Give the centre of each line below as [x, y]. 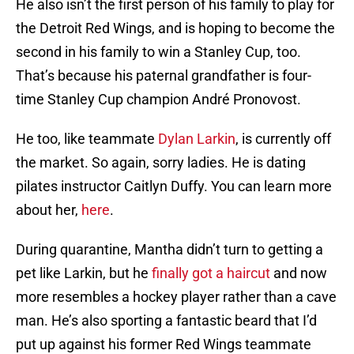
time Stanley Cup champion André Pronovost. [158, 100]
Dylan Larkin [197, 139]
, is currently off [283, 139]
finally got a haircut [211, 273]
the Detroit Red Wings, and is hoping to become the [175, 28]
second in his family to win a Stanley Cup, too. [158, 52]
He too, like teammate [87, 139]
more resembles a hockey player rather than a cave [176, 297]
